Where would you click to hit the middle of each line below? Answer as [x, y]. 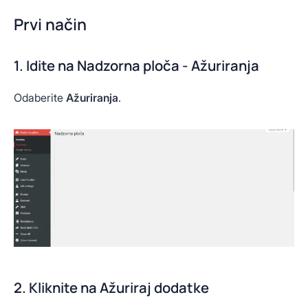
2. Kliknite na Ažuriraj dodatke [111, 287]
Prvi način [50, 25]
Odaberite [40, 97]
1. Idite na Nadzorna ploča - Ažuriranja [136, 65]
